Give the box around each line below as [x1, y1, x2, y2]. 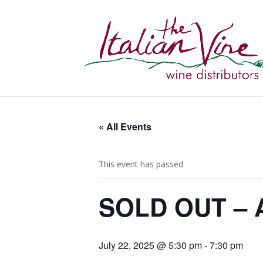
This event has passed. [99, 159, 185, 170]
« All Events [99, 120, 151, 133]
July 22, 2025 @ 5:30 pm [99, 238, 202, 252]
